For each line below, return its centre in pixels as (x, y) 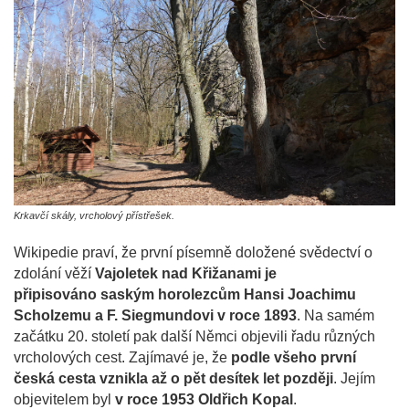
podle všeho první (294, 357)
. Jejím (354, 378)
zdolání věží (54, 273)
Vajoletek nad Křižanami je (186, 273)
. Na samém (336, 315)
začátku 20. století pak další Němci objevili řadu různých (194, 336)
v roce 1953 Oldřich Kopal (204, 399)
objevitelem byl (64, 399)
